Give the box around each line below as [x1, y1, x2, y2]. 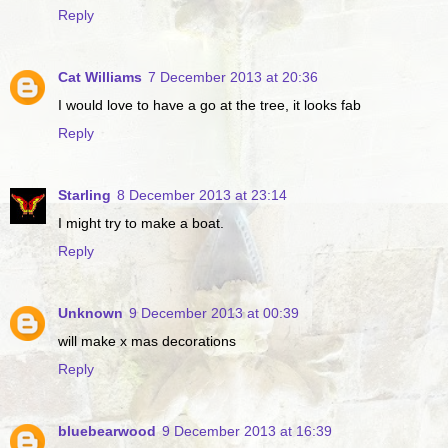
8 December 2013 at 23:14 [117, 187, 287, 204]
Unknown [58, 305, 123, 322]
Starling [58, 187, 111, 204]
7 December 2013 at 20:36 [148, 69, 318, 86]
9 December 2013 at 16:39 [162, 423, 332, 440]
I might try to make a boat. [58, 215, 224, 232]
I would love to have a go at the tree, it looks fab [58, 97, 361, 114]
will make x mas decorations [58, 333, 236, 350]
